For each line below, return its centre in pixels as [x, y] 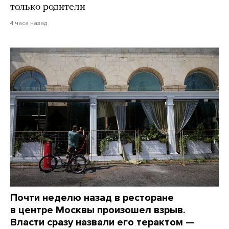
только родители [48, 7]
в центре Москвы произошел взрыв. [98, 210]
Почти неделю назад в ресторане [92, 198]
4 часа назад [29, 23]
